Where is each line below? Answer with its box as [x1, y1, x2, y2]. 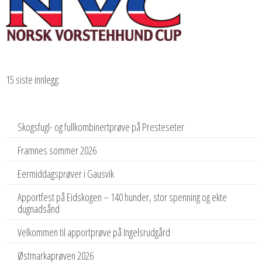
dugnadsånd [18, 202, 60, 216]
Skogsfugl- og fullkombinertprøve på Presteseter [18, 120, 184, 135]
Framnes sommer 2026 [18, 143, 96, 158]
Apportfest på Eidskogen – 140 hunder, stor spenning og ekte [18, 190, 227, 205]
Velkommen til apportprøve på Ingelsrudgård [18, 225, 170, 240]
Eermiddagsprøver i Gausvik [18, 167, 114, 181]
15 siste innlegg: [6, 73, 60, 87]
